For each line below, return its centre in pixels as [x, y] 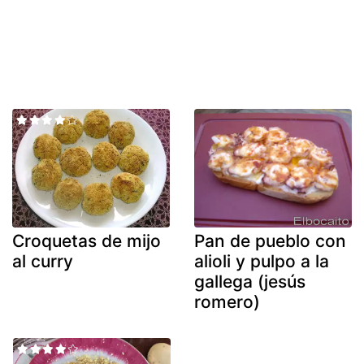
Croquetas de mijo [87, 240]
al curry [43, 261]
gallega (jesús [250, 281]
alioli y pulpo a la [262, 261]
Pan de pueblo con [270, 240]
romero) [227, 301]
